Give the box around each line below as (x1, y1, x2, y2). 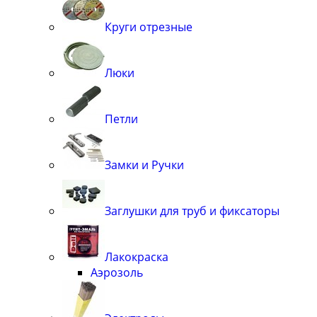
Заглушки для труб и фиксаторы (105, 202, 279, 219)
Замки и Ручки (105, 156, 184, 173)
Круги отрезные (105, 18, 192, 35)
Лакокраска (105, 248, 168, 265)
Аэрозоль (91, 264, 143, 280)
